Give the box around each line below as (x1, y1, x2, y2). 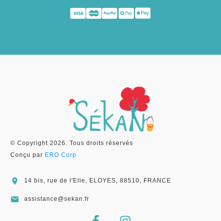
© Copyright (10, 139, 50, 147)
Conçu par (10, 151, 45, 158)
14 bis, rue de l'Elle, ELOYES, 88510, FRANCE (24, 177, 171, 184)
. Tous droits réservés (66, 139, 133, 147)
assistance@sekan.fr (24, 195, 89, 202)
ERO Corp (45, 151, 76, 158)
